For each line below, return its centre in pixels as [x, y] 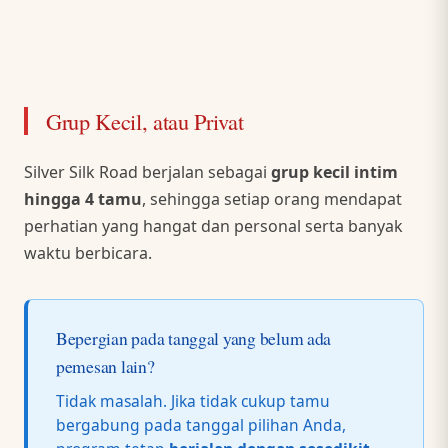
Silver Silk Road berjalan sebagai [147, 172]
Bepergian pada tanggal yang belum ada [194, 338]
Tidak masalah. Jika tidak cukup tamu [193, 401]
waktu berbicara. [88, 253]
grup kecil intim [334, 172]
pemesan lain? [105, 366]
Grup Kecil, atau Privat [144, 121]
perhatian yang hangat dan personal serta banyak [213, 226]
